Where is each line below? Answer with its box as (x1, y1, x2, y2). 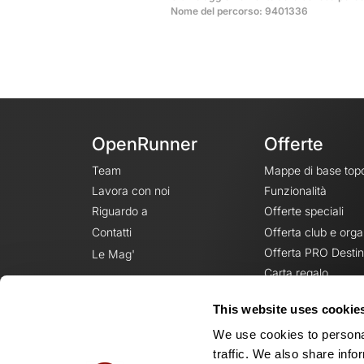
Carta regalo (263, 266, 328, 279)
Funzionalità (263, 184, 327, 197)
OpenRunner (91, 133, 197, 154)
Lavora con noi (91, 184, 170, 197)
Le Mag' (91, 246, 135, 261)
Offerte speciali (263, 204, 344, 219)
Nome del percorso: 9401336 (171, 5, 308, 17)
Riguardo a (91, 204, 148, 219)
